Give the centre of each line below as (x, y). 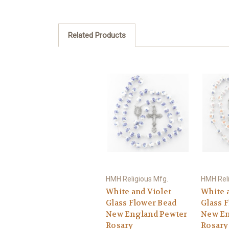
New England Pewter (147, 214)
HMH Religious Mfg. (137, 179)
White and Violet (139, 191)
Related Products (97, 36)
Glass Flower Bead (141, 203)
